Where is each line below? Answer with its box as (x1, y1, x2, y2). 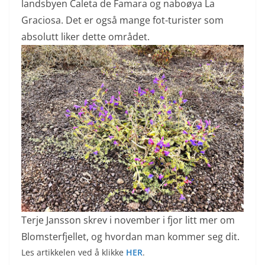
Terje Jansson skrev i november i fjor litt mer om (21, 213, 235, 227)
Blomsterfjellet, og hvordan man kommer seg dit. (21, 230, 240, 243)
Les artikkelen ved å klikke (21, 246, 126, 258)
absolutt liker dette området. (21, 30, 150, 43)
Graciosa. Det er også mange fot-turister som (21, 13, 224, 27)
